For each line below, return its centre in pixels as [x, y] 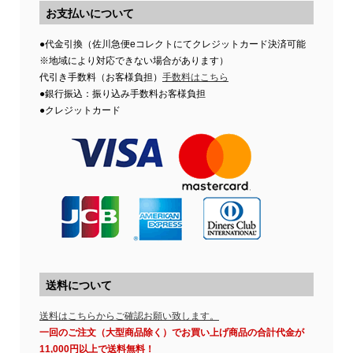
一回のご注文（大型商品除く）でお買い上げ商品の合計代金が [172, 333]
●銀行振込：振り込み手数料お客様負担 [123, 94]
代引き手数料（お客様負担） [101, 77]
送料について [79, 285]
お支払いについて [90, 13]
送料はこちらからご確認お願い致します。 [129, 316]
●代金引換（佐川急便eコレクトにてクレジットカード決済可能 [173, 44]
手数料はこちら [195, 77]
